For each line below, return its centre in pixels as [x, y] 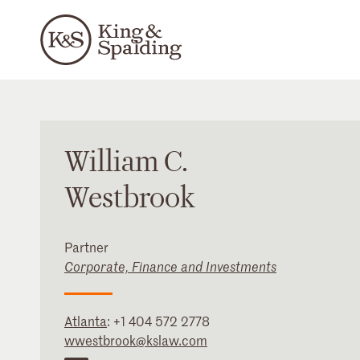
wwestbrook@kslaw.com [136, 340]
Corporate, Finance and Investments [170, 266]
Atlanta [86, 321]
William [112, 162]
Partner [86, 247]
